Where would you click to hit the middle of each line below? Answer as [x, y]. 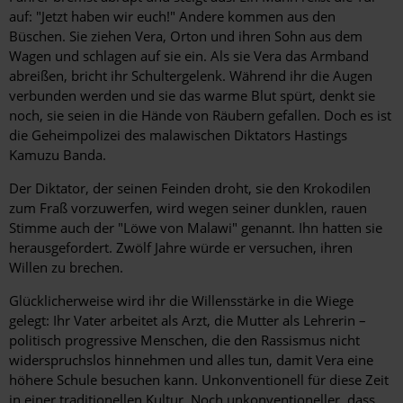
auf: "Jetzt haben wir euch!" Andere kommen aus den [172, 17]
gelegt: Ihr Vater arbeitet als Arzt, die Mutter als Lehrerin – [188, 321]
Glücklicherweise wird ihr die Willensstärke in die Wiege [181, 301]
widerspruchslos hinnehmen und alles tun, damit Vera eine [191, 360]
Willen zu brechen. [66, 268]
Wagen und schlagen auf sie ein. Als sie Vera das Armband [189, 56]
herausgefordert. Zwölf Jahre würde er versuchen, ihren [181, 248]
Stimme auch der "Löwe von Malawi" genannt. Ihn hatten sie [196, 228]
